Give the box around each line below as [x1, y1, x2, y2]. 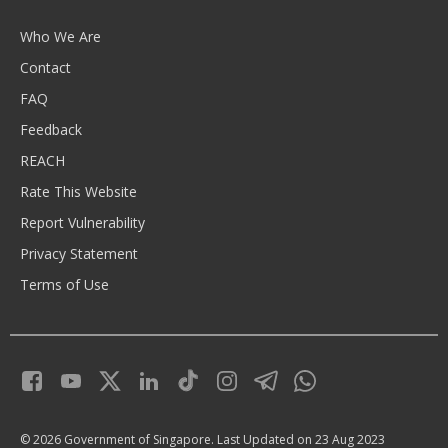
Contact [20, 57, 71, 77]
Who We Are [20, 26, 101, 46]
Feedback [20, 119, 82, 139]
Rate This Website [20, 181, 137, 201]
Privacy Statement [20, 243, 138, 263]
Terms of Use [20, 274, 109, 294]
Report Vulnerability [20, 212, 145, 232]
